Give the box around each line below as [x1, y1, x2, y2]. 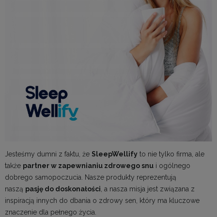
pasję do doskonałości [25, 185, 101, 193]
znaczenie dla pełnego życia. [5, 208, 96, 216]
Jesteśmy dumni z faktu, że [5, 150, 92, 158]
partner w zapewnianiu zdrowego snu [23, 161, 154, 170]
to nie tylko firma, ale [138, 150, 204, 158]
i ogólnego [154, 161, 190, 170]
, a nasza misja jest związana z [101, 185, 195, 193]
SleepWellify [92, 150, 138, 158]
